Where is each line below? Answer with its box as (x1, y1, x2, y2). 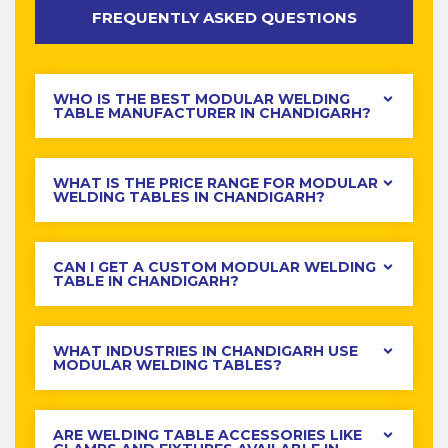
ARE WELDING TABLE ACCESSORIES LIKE (53, 426, 362, 445)
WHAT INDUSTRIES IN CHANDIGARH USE (53, 342, 358, 361)
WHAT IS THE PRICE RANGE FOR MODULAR (53, 174, 378, 193)
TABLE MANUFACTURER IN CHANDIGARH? (53, 104, 371, 123)
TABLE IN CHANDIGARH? (53, 272, 239, 291)
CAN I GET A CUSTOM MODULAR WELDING (53, 258, 376, 277)
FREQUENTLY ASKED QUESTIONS (91, 8, 357, 28)
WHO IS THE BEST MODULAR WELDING (53, 90, 350, 109)
